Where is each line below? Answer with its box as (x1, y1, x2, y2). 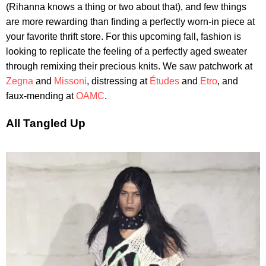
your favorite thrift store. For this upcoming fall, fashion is (6, 31, 241, 42)
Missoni (54, 76, 87, 87)
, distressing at (87, 76, 150, 87)
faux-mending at (6, 91, 76, 102)
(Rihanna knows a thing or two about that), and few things (6, 2, 246, 12)
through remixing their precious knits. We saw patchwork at (6, 61, 252, 72)
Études (150, 76, 179, 87)
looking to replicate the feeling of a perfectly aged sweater (6, 46, 247, 57)
